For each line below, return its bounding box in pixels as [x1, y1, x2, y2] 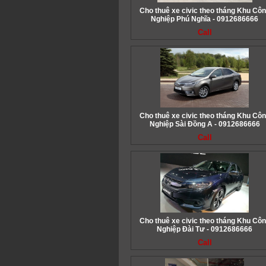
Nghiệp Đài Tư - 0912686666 [157, 225, 252, 233]
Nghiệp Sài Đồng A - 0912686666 [149, 120, 260, 128]
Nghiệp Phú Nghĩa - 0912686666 [151, 15, 258, 23]
